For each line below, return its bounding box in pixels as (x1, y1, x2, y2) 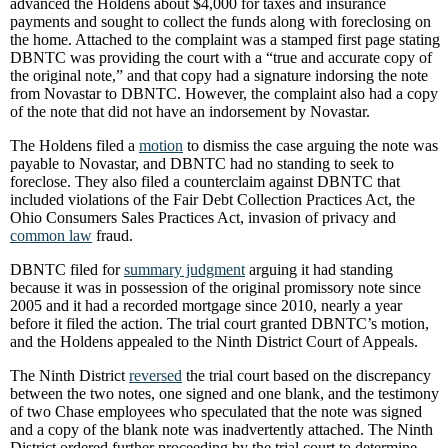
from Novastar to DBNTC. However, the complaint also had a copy (10, 85, 438, 102)
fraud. (92, 227, 133, 244)
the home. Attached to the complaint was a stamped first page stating (10, 31, 440, 48)
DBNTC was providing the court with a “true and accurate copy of (10, 49, 432, 66)
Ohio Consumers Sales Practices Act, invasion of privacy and (10, 209, 396, 226)
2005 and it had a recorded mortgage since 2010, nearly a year (10, 297, 402, 314)
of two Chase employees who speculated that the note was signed (10, 403, 422, 420)
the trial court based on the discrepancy (182, 367, 431, 384)
